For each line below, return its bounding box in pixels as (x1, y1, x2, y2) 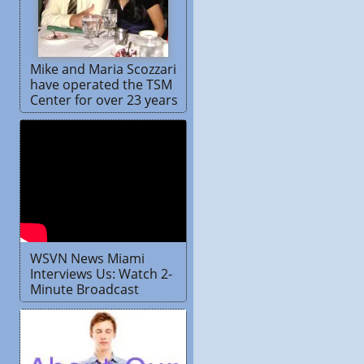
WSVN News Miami (30, 249, 145, 267)
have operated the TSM (30, 75, 172, 93)
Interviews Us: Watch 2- (30, 264, 172, 283)
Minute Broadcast (30, 279, 139, 298)
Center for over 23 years (30, 90, 178, 109)
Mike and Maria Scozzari (30, 59, 176, 78)
